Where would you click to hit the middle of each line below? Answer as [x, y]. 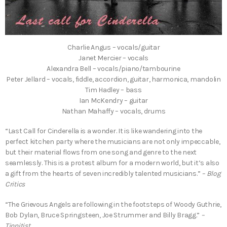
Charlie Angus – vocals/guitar [113, 48]
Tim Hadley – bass [113, 90]
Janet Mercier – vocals [113, 58]
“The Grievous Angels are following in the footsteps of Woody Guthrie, [113, 204]
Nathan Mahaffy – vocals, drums [113, 111]
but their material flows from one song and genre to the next [101, 153]
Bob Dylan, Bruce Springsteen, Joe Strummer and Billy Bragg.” [103, 215]
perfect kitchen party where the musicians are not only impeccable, [113, 142]
